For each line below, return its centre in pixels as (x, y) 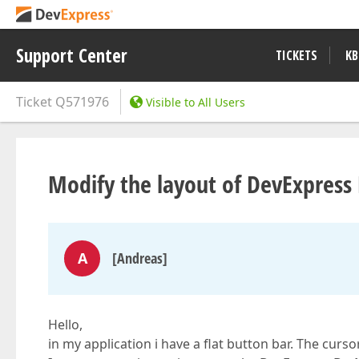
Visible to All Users (196, 102)
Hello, (65, 325)
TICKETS (296, 55)
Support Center (72, 55)
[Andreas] (140, 258)
